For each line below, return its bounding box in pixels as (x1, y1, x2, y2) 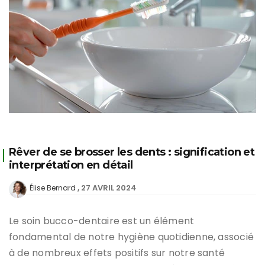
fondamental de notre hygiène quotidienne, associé (9, 230, 254, 244)
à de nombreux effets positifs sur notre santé (9, 245, 225, 260)
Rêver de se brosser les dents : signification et (9, 145, 255, 159)
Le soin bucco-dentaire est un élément (9, 214, 195, 228)
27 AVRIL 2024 (81, 182, 137, 193)
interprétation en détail (9, 158, 133, 172)
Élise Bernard (30, 182, 76, 193)
